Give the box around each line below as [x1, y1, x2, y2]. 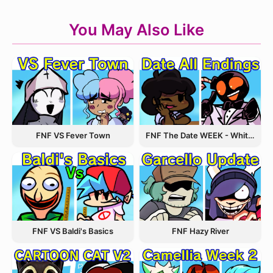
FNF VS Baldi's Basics [32, 225, 113, 236]
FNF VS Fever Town [35, 130, 110, 140]
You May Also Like [69, 19, 204, 39]
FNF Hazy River [171, 225, 229, 236]
